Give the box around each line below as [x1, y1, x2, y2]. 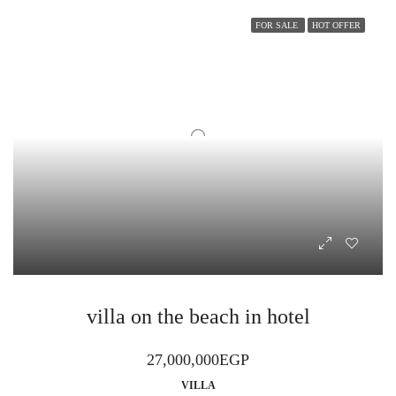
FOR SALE [255, 19, 301, 30]
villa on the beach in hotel [86, 305, 310, 329]
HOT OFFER [312, 19, 361, 30]
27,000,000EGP [147, 351, 249, 369]
